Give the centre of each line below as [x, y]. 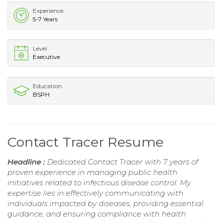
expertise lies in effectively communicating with [95, 193]
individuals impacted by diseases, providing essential [105, 204]
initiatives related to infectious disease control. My [99, 183]
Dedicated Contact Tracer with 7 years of [123, 162]
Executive [46, 57]
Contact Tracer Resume [85, 142]
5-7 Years [45, 19]
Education [47, 86]
